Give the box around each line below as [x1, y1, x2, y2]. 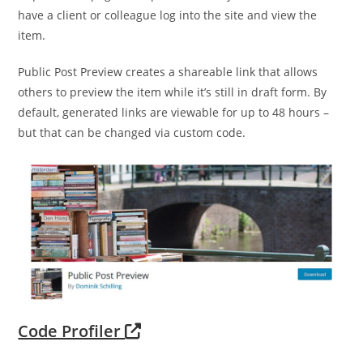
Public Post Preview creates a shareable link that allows [18, 63, 318, 79]
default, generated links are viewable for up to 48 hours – [18, 104, 330, 120]
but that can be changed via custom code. [18, 124, 246, 140]
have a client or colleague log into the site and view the [18, 6, 318, 23]
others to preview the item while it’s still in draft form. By [18, 83, 327, 100]
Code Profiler [18, 319, 126, 342]
